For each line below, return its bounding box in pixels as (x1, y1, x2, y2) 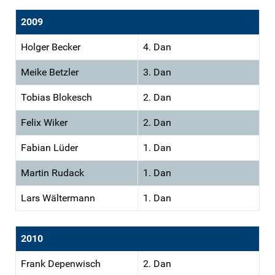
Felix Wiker (21, 116, 68, 128)
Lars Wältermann (21, 192, 95, 204)
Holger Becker (21, 41, 80, 53)
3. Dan (143, 66, 171, 78)
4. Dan (143, 41, 171, 53)
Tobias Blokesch (21, 91, 92, 103)
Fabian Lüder (21, 141, 78, 153)
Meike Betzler (21, 66, 79, 78)
